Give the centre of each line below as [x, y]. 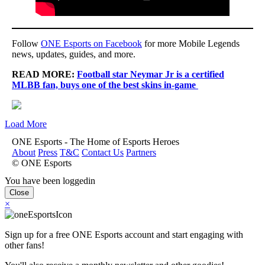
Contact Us [103, 152]
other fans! [25, 245]
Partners [141, 152]
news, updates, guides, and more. [74, 54]
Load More [26, 124]
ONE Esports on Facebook [91, 43]
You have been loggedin [50, 180]
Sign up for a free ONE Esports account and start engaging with [124, 234]
